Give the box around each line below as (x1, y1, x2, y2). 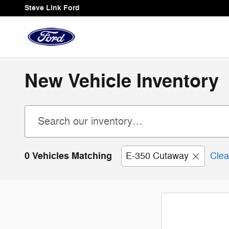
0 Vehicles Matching (25, 150, 112, 162)
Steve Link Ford (25, 4, 80, 12)
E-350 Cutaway (126, 150, 189, 162)
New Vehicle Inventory (25, 70, 219, 94)
